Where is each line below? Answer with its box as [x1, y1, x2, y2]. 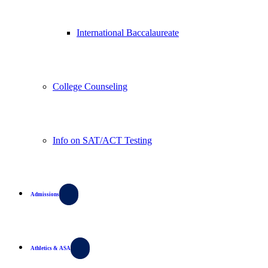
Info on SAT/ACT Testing [53, 135, 152, 145]
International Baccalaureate [77, 28, 179, 38]
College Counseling [53, 81, 127, 92]
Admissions [31, 191, 59, 197]
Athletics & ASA [31, 245, 71, 251]
